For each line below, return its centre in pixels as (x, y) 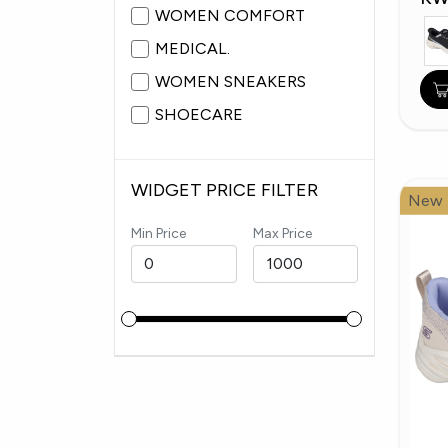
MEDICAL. (192, 49)
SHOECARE (199, 115)
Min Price (158, 234)
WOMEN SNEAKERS (230, 82)
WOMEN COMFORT (230, 16)
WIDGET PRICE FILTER (224, 190)
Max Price (282, 234)
